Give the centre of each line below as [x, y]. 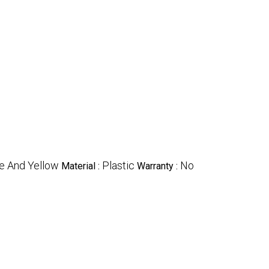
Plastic [118, 165]
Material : [82, 166]
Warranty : [159, 166]
